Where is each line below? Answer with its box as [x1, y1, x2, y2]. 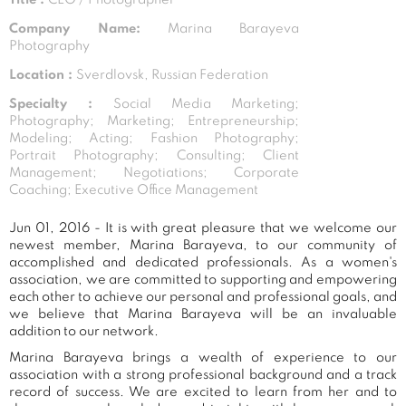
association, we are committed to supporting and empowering [9, 273, 397, 286]
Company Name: [9, 22, 169, 35]
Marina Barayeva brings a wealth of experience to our [9, 351, 397, 364]
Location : [9, 68, 76, 82]
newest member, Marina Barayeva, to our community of [9, 238, 397, 252]
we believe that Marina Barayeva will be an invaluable [9, 307, 397, 321]
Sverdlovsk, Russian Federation [76, 68, 268, 82]
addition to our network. [9, 324, 159, 338]
